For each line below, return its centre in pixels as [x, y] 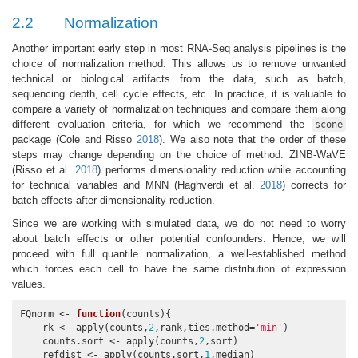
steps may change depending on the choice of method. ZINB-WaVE [179, 154]
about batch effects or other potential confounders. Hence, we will [179, 238]
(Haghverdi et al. [217, 185]
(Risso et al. [44, 169]
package [34, 139]
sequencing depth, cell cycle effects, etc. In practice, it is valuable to [179, 93]
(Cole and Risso [96, 139]
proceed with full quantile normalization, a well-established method [179, 253]
